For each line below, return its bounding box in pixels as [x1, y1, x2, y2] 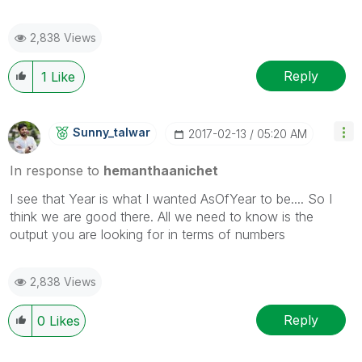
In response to [10, 162, 103, 179]
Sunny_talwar [73, 125, 150, 140]
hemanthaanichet [103, 162, 218, 179]
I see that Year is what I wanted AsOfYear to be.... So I [10, 191, 332, 208]
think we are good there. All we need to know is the [10, 208, 314, 225]
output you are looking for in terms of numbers [10, 226, 285, 243]
